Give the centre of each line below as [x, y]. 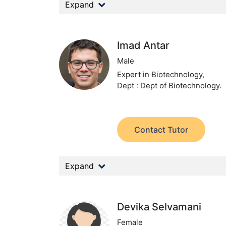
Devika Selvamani [159, 207]
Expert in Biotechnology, [161, 74]
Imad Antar [144, 45]
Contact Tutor [161, 130]
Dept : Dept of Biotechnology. [169, 86]
